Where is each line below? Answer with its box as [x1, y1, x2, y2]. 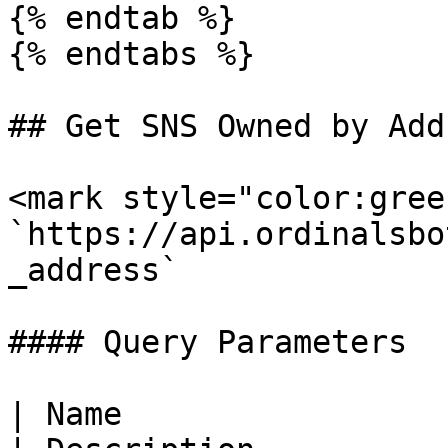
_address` [8, 252, 179, 288]
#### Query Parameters [8, 324, 407, 360]
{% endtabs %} [8, 36, 255, 72]
